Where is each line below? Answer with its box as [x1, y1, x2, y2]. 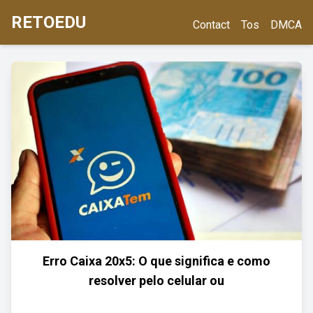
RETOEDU [11, 13, 86, 32]
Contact [193, 18, 230, 31]
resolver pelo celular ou [89, 273, 224, 288]
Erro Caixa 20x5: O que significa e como [43, 254, 270, 268]
